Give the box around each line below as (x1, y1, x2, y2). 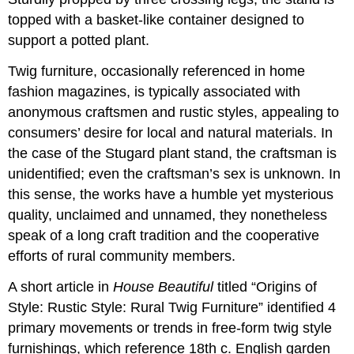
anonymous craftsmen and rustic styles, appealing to (8, 104, 340, 121)
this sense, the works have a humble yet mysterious (8, 186, 334, 203)
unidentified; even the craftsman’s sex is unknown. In (8, 166, 341, 183)
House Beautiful (113, 278, 218, 295)
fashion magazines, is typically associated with (8, 84, 301, 100)
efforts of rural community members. (8, 248, 236, 265)
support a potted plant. (8, 32, 150, 49)
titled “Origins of (217, 278, 318, 295)
